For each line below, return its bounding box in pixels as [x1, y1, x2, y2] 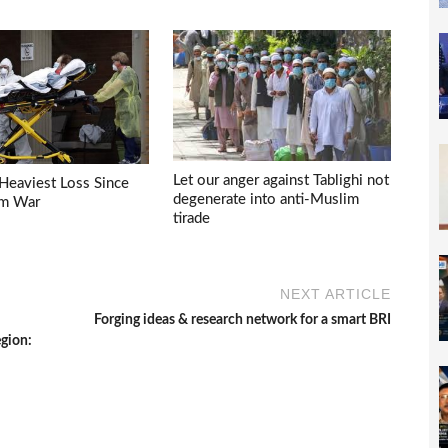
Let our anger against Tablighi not [173, 172, 390, 188]
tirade [173, 210, 211, 226]
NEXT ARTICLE [280, 286, 392, 303]
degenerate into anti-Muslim [173, 191, 360, 207]
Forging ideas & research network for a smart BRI [94, 313, 392, 328]
